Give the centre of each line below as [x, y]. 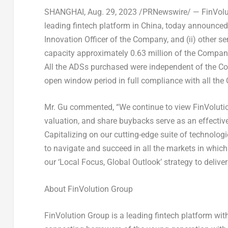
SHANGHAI [64, 12]
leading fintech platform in [92, 25]
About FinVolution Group [88, 189]
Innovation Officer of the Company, [107, 39]
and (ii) [184, 39]
